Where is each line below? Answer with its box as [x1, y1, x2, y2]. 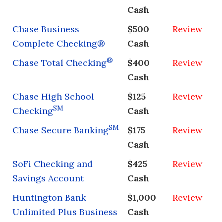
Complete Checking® [12, 37, 105, 49]
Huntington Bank [12, 191, 86, 203]
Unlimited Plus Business [12, 206, 117, 218]
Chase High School [12, 90, 94, 102]
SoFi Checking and [12, 158, 93, 169]
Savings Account [12, 172, 84, 184]
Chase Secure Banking [12, 124, 109, 136]
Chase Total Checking [12, 56, 107, 68]
